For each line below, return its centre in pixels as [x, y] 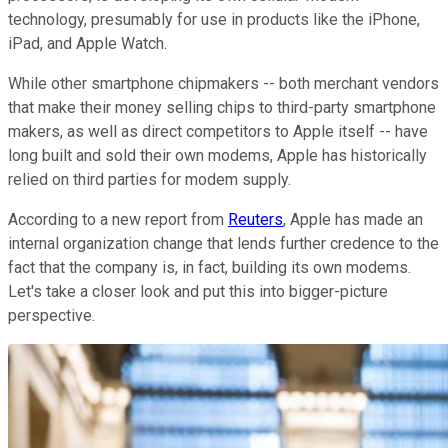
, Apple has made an [353, 219]
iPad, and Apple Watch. [89, 43]
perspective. [51, 315]
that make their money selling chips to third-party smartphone [222, 107]
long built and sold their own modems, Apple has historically [217, 155]
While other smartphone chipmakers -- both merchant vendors [223, 83]
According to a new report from [118, 219]
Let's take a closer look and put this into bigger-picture [198, 291]
